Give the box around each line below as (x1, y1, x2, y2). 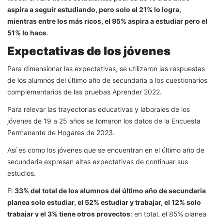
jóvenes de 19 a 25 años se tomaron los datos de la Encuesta (7, 117, 201, 125)
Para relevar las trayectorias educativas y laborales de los (7, 105, 190, 114)
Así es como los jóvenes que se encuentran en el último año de (7, 146, 204, 155)
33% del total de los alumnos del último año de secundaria (15, 186, 206, 195)
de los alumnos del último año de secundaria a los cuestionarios (7, 76, 207, 85)
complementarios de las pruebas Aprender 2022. (7, 88, 162, 96)
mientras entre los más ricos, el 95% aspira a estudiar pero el (7, 17, 207, 26)
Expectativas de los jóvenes (7, 44, 170, 59)
